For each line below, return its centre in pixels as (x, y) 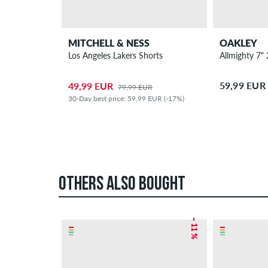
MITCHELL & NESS (109, 42)
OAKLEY (238, 42)
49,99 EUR (91, 86)
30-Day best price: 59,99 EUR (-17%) (127, 99)
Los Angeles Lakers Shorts (116, 55)
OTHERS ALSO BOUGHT (122, 185)
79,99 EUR (135, 87)
